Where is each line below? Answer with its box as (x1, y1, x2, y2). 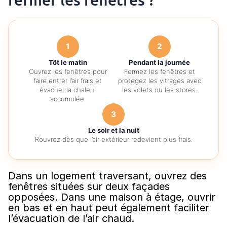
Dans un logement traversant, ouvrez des (8, 169, 207, 182)
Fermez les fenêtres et (124, 67, 195, 75)
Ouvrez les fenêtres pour (28, 67, 107, 75)
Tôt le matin (48, 58, 87, 66)
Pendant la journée (129, 58, 190, 66)
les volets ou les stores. (122, 85, 197, 94)
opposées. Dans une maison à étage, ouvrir (8, 191, 215, 203)
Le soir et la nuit (88, 126, 139, 134)
